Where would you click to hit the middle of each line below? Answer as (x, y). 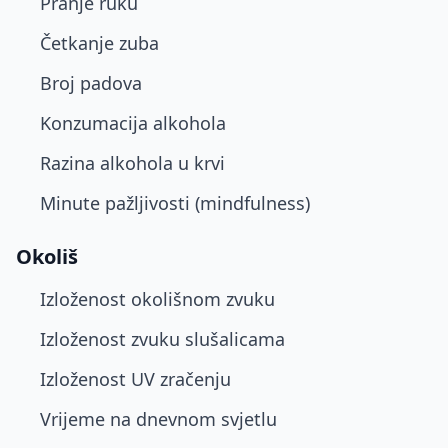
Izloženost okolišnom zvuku (157, 299)
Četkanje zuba (99, 43)
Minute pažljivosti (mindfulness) (175, 203)
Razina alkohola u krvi (132, 163)
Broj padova (91, 83)
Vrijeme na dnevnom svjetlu (158, 419)
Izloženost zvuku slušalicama (162, 339)
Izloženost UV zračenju (135, 379)
